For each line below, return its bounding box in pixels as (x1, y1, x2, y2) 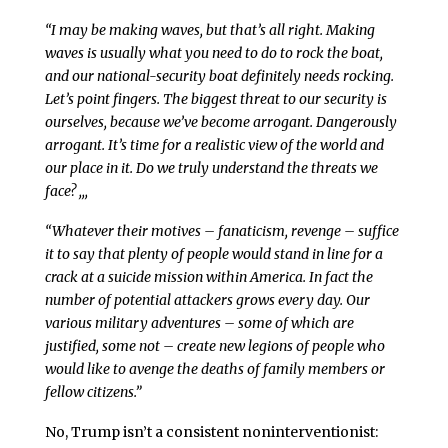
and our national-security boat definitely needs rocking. (44, 67, 394, 86)
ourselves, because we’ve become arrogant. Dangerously (44, 113, 397, 132)
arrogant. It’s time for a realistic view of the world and (44, 136, 384, 155)
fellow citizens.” (44, 382, 142, 401)
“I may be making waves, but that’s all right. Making (44, 21, 375, 40)
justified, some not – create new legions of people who (44, 336, 385, 355)
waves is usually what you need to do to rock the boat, (44, 44, 383, 63)
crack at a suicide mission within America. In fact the (44, 267, 373, 286)
